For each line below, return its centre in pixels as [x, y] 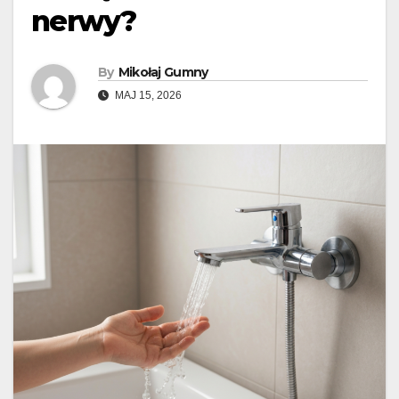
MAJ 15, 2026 [147, 96]
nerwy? [84, 21]
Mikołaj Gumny [163, 73]
